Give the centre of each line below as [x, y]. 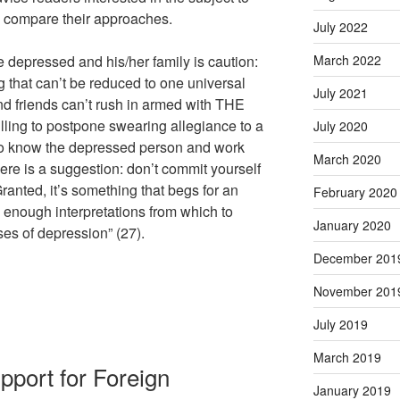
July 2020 [340, 125]
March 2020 [347, 158]
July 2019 [340, 324]
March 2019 [347, 357]
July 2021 [340, 92]
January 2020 [352, 225]
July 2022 [340, 26]
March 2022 [347, 59]
